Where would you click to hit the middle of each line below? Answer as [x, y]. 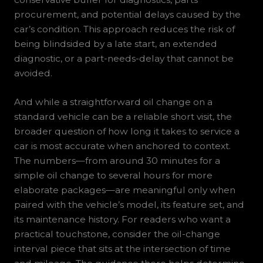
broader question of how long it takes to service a [127, 131]
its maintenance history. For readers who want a [122, 220]
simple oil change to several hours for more [113, 176]
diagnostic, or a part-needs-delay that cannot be [124, 58]
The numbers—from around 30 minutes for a [117, 161]
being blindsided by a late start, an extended [115, 43]
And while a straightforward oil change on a [113, 102]
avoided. [33, 73]
